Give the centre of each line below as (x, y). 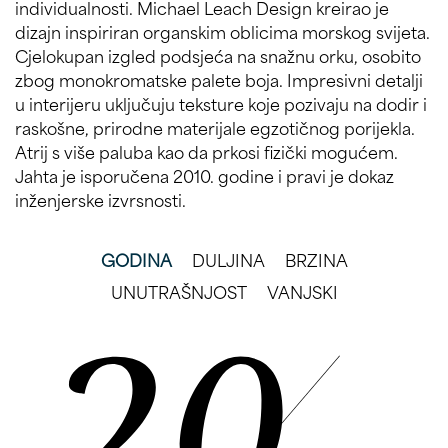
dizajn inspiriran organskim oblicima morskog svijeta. (222, 30)
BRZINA (316, 258)
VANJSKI (302, 290)
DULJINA (228, 258)
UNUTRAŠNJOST (178, 290)
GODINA (136, 258)
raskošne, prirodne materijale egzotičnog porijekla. (215, 126)
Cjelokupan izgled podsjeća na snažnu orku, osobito (218, 54)
